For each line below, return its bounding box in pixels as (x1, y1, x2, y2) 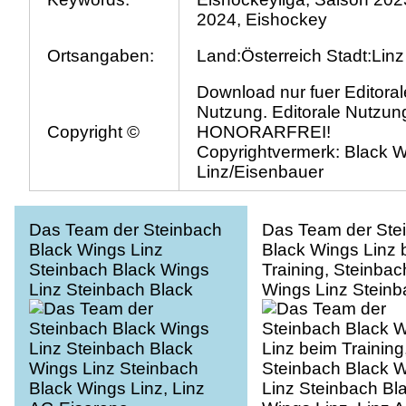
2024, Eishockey (197, 10, 328, 30)
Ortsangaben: (47, 46, 155, 66)
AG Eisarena (262, 320, 362, 340)
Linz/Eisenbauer (197, 162, 324, 182)
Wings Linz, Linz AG (29, 300, 186, 320)
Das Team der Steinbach (29, 220, 222, 240)
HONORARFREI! (197, 122, 332, 142)
